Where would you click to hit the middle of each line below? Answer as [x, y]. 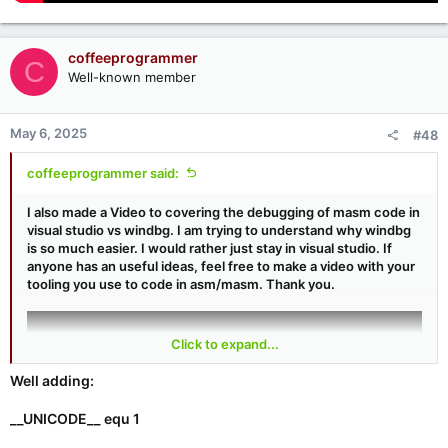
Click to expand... [224, 344]
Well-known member [132, 77]
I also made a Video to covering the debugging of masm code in [223, 212]
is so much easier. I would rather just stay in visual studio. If [209, 248]
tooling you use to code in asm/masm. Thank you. [181, 284]
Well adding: [52, 381]
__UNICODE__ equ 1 [75, 419]
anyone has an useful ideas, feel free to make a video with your [221, 266]
